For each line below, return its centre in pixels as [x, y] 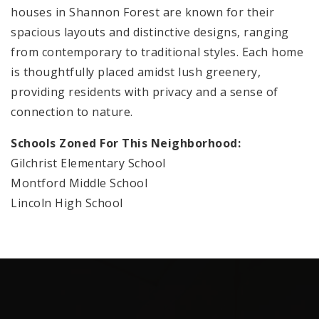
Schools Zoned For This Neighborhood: [126, 143]
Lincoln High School [67, 203]
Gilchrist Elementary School [88, 163]
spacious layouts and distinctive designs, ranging [150, 32]
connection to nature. [72, 111]
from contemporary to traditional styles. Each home [157, 52]
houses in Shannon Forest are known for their [142, 12]
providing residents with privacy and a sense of [145, 91]
